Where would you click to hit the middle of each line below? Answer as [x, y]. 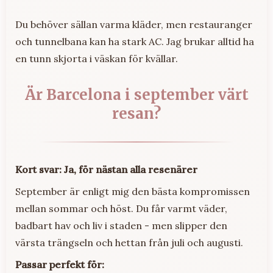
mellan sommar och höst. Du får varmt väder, [121, 209]
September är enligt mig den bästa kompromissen [133, 192]
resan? [136, 114]
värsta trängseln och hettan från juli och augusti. [129, 243]
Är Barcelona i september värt [136, 95]
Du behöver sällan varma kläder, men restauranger [134, 25]
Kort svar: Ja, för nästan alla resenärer [106, 170]
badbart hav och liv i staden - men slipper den [121, 226]
